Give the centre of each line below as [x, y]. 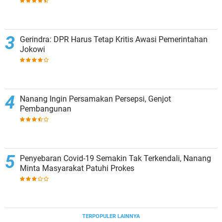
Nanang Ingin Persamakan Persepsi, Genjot [95, 99]
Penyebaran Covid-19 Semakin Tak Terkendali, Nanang [115, 159]
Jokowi [32, 50]
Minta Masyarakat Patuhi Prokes [77, 168]
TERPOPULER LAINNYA [111, 217]
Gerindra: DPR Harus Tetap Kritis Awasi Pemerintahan [114, 40]
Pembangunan [46, 109]
